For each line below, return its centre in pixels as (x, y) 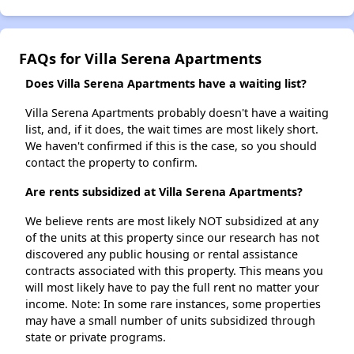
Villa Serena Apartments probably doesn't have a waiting (177, 113)
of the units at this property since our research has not (172, 238)
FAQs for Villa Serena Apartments (140, 58)
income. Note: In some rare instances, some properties (173, 304)
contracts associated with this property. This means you (174, 271)
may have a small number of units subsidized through (170, 321)
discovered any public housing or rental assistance (162, 254)
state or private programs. (96, 337)
